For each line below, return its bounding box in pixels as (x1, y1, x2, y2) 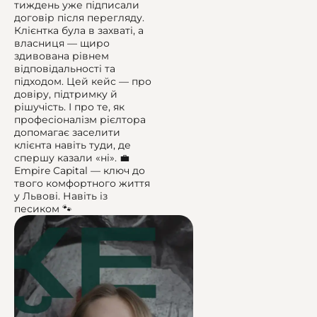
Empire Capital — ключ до (14, 164, 145, 177)
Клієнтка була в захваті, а (14, 24, 144, 37)
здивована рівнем (14, 50, 109, 62)
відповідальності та (14, 62, 115, 75)
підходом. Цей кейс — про (14, 75, 151, 88)
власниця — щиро (14, 37, 110, 50)
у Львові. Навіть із (14, 190, 108, 202)
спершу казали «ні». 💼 (14, 151, 129, 164)
